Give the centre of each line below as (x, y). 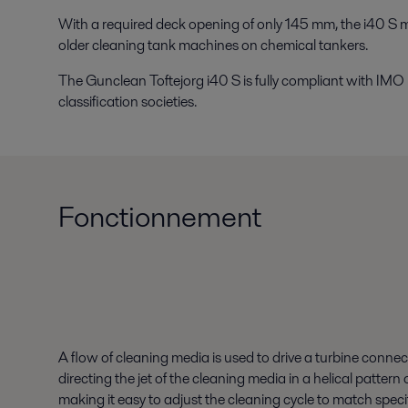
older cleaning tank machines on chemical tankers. (213, 45)
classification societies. (127, 102)
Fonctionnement (160, 216)
